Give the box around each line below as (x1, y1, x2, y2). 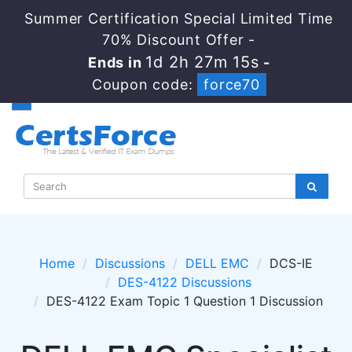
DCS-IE (269, 255, 313, 271)
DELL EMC (185, 255, 249, 271)
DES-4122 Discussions (117, 274, 251, 290)
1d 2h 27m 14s (145, 53, 260, 71)
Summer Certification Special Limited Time (24, 10, 334, 27)
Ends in (87, 54, 145, 71)
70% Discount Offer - (102, 31, 256, 48)
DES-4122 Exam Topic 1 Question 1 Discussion (46, 293, 323, 309)
